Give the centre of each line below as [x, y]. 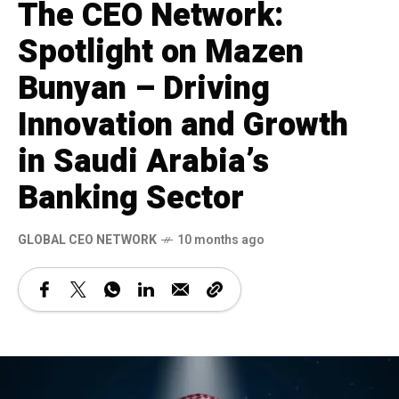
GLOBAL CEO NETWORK [87, 240]
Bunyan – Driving [144, 89]
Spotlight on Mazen [161, 52]
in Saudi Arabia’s [143, 162]
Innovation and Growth [183, 125]
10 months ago [221, 240]
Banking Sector [131, 198]
